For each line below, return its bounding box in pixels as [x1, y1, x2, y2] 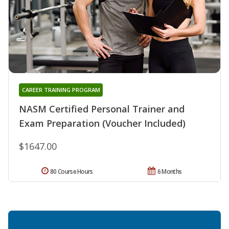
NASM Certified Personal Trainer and [19, 102, 185, 115]
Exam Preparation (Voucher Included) [19, 117, 186, 129]
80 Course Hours [50, 167, 93, 176]
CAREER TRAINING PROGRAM [21, 85, 100, 94]
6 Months [157, 167, 182, 176]
